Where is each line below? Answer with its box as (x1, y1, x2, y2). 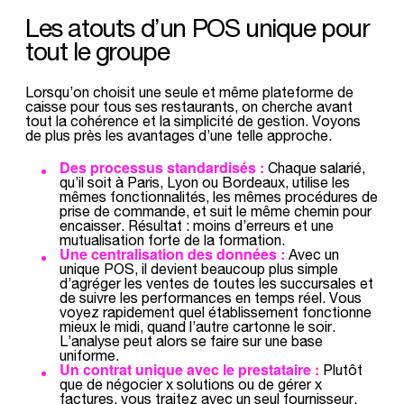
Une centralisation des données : (60, 243, 285, 264)
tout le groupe (25, 36, 170, 66)
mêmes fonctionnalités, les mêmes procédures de (60, 188, 378, 205)
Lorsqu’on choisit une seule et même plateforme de (25, 83, 353, 100)
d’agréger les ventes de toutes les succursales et (60, 274, 373, 291)
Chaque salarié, (264, 159, 365, 176)
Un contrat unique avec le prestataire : (60, 359, 319, 380)
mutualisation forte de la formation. (60, 231, 285, 248)
